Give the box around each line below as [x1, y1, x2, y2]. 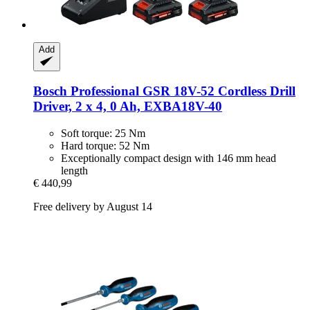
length [61, 165, 88, 177]
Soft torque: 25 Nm [61, 127, 145, 140]
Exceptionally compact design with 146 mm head [61, 152, 276, 165]
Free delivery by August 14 [33, 201, 152, 213]
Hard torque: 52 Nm [61, 140, 149, 152]
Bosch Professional [33, 84, 139, 99]
